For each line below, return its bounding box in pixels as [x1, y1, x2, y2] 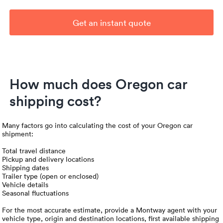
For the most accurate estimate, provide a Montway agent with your [2, 205, 218, 215]
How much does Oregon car [9, 74, 188, 94]
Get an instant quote [72, 17, 151, 28]
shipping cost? [9, 91, 102, 111]
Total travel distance [2, 146, 66, 156]
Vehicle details [2, 180, 49, 190]
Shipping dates [2, 163, 49, 173]
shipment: [2, 129, 34, 139]
